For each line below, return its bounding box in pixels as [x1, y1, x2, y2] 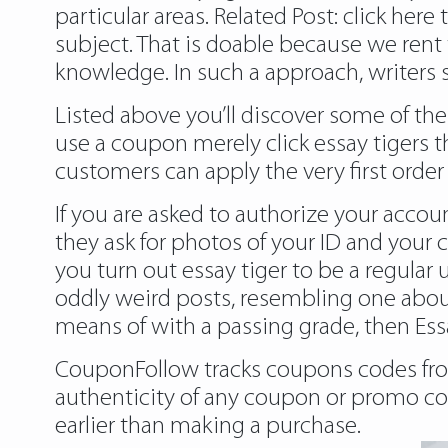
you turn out [54, 259, 182, 284]
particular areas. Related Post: [54, 5, 343, 30]
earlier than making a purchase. [54, 414, 361, 439]
